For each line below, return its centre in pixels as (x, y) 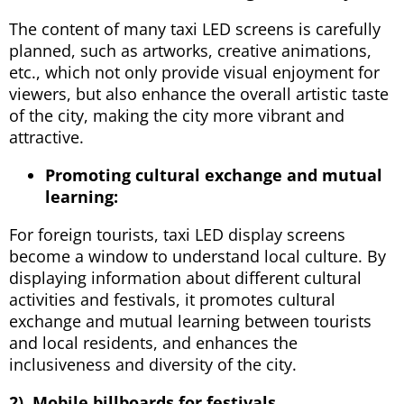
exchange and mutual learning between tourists (190, 321)
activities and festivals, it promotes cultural (172, 299)
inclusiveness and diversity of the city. (153, 364)
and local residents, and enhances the (153, 342)
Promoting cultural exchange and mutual (214, 174)
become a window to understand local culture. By (197, 256)
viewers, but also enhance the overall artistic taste (199, 93)
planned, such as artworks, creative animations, (190, 50)
